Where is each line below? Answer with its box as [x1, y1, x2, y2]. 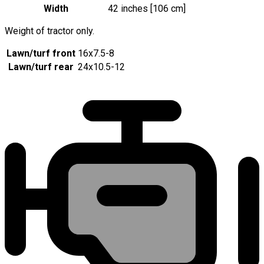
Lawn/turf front [6, 47, 75, 59]
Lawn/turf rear [8, 61, 74, 72]
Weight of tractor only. [5, 25, 94, 37]
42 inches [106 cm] [108, 2, 186, 14]
